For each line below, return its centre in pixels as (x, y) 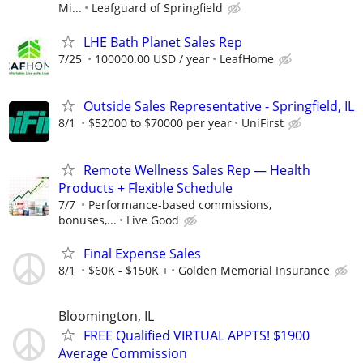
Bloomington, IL (106, 316)
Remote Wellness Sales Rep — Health (197, 170)
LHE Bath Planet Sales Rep (163, 42)
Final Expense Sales (142, 254)
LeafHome (247, 58)
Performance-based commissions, (180, 204)
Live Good (153, 220)
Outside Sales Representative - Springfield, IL (219, 106)
